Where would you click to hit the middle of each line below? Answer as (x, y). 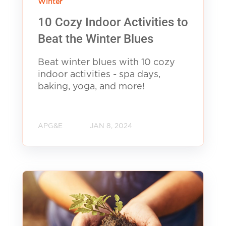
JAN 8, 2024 (111, 126)
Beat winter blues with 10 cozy (106, 62)
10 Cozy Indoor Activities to (113, 22)
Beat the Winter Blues (96, 39)
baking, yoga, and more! (91, 87)
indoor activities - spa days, (99, 74)
